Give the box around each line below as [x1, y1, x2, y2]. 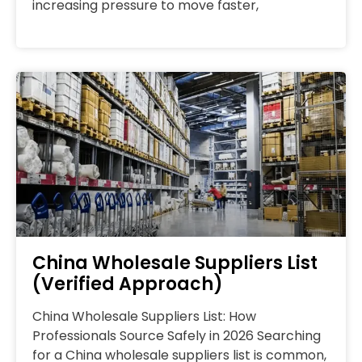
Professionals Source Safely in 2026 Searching [32, 326, 321, 346]
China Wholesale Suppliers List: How [32, 307, 256, 326]
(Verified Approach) [32, 271, 223, 297]
